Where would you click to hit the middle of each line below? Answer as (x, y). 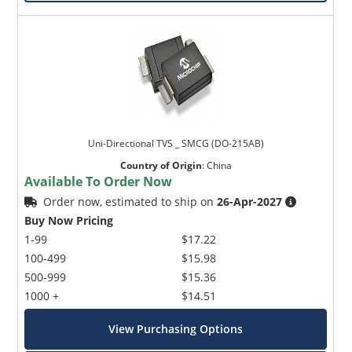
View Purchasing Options (176, 329)
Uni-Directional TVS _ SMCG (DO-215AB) (176, 144)
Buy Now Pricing (69, 221)
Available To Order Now (99, 182)
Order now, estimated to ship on (130, 202)
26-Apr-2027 (250, 202)
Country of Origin (161, 166)
